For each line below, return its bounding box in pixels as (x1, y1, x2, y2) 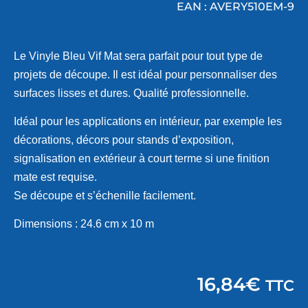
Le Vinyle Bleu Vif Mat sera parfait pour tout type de (14, 49, 263, 62)
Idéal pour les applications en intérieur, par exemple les (14, 115, 282, 128)
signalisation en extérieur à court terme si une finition (14, 153, 269, 165)
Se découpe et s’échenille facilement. (14, 190, 196, 202)
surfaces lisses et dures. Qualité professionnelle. (14, 87, 249, 99)
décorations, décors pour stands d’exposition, (14, 134, 234, 146)
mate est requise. (14, 171, 97, 184)
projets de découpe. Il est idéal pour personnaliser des (14, 68, 277, 80)
